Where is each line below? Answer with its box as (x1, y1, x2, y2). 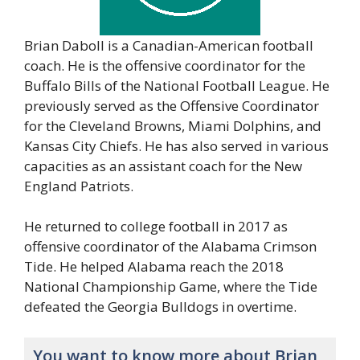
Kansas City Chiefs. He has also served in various (24, 136, 329, 155)
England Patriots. (24, 176, 133, 195)
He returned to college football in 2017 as (24, 217, 288, 235)
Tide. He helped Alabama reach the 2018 (24, 257, 284, 276)
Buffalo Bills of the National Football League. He (24, 76, 329, 95)
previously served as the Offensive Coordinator (24, 96, 319, 115)
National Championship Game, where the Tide (24, 277, 317, 296)
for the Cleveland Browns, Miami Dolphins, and (24, 116, 321, 135)
